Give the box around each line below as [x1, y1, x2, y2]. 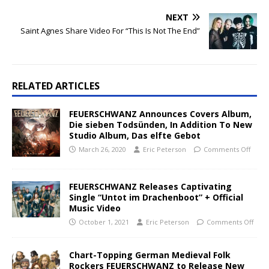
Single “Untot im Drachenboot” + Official [69, 192, 243, 204]
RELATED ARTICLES [12, 79, 100, 93]
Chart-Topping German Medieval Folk [69, 249, 231, 261]
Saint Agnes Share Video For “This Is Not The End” [20, 25, 200, 37]
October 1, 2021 [79, 217, 129, 227]
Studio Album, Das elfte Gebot [69, 130, 201, 142]
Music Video [69, 202, 121, 214]
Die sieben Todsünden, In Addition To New [69, 119, 252, 131]
